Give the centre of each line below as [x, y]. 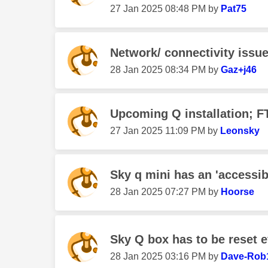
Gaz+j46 [239, 70]
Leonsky [240, 131]
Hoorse [237, 192]
